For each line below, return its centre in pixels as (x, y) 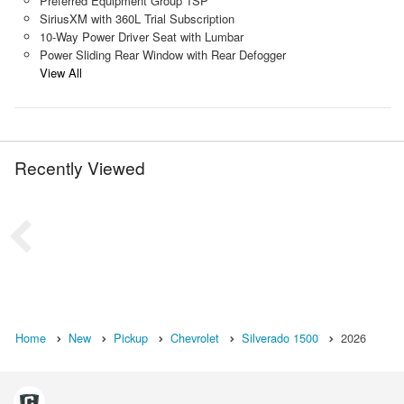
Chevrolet (195, 337)
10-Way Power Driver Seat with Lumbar (141, 36)
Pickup (131, 337)
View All (60, 72)
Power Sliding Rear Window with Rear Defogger (162, 54)
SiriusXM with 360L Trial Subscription (137, 18)
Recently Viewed (80, 167)
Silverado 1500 (280, 337)
